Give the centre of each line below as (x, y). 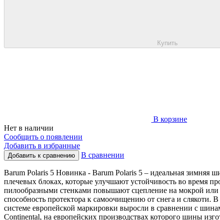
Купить (167, 43)
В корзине (170, 119)
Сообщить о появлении (43, 137)
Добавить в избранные (42, 145)
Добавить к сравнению (41, 155)
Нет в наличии (29, 128)
